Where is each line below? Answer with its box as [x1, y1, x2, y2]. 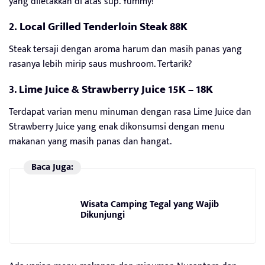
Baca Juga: [31, 159, 73, 175]
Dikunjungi [80, 207, 125, 224]
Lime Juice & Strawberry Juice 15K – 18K [19, 80, 213, 99]
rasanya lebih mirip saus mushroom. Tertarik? [9, 56, 192, 72]
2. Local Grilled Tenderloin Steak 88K [9, 17, 188, 36]
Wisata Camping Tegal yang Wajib [80, 196, 219, 213]
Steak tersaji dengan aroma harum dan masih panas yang [9, 41, 242, 57]
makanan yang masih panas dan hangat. [9, 133, 172, 150]
